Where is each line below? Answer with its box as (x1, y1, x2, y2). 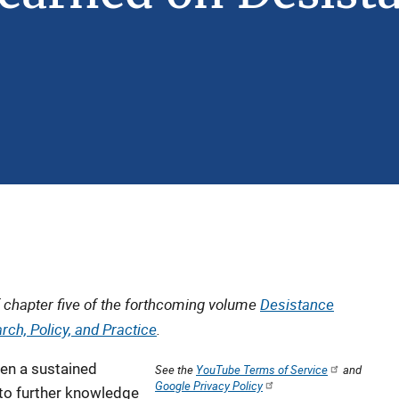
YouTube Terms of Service (196, 362, 328, 378)
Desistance (260, 294, 334, 314)
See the (155, 362, 196, 378)
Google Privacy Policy (155, 378, 263, 394)
